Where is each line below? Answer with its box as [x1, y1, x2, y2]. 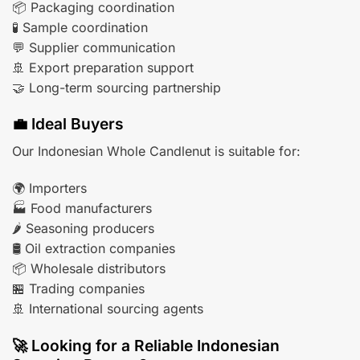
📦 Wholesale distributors [12, 260, 166, 276]
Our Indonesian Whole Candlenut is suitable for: [12, 143, 301, 160]
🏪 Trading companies [12, 280, 145, 297]
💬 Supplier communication [12, 39, 175, 55]
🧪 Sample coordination [12, 18, 148, 35]
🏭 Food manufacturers [12, 199, 152, 216]
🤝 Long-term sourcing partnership [12, 79, 221, 96]
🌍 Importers [12, 179, 87, 196]
